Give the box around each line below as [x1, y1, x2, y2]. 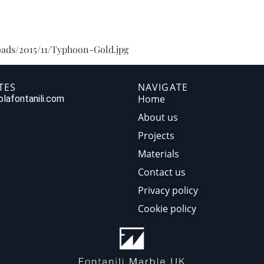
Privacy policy [138, 184, 198, 197]
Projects [138, 129, 174, 143]
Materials [138, 147, 179, 161]
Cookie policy [138, 202, 196, 216]
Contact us [138, 166, 186, 179]
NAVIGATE [138, 81, 188, 94]
